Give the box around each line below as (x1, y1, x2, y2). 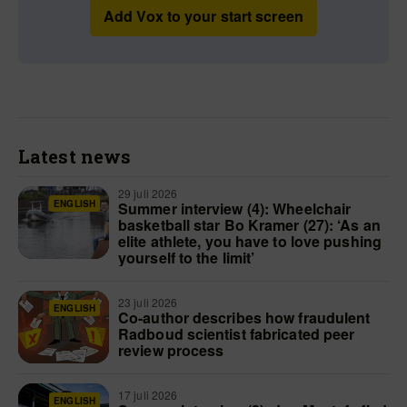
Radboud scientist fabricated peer (118, 323, 355, 345)
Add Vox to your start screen (104, 5, 303, 27)
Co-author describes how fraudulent (118, 307, 371, 329)
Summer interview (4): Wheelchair (118, 198, 352, 220)
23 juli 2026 (118, 294, 181, 311)
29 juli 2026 (118, 185, 181, 202)
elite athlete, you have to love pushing (118, 231, 382, 253)
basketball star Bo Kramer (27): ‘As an (118, 214, 381, 236)
